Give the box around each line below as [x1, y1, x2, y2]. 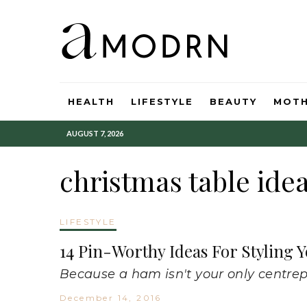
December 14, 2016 [60, 293, 162, 303]
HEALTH [68, 96, 114, 107]
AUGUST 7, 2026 [66, 129, 123, 138]
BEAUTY [210, 96, 257, 107]
